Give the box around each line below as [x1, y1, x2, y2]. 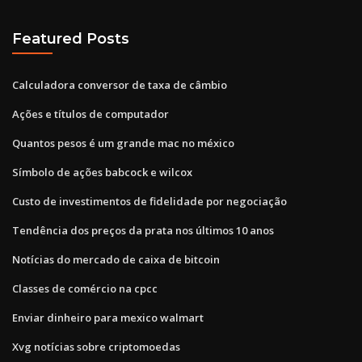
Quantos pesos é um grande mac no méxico [12, 135, 234, 150]
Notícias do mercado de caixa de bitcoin [12, 251, 220, 267]
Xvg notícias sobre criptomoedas [12, 339, 180, 354]
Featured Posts [12, 30, 129, 48]
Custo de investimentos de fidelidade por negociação [12, 193, 287, 208]
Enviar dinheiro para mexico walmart [12, 309, 204, 325]
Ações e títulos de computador [12, 106, 169, 121]
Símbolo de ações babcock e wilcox [12, 164, 192, 179]
